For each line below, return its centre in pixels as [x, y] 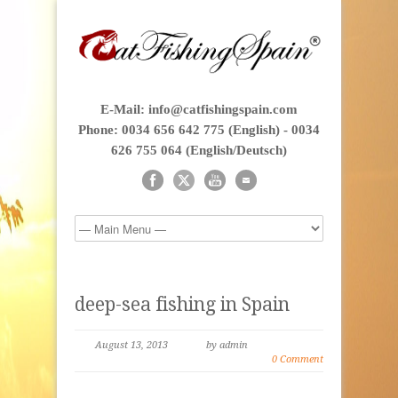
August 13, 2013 [131, 346]
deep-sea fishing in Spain [182, 305]
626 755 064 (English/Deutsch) [199, 151]
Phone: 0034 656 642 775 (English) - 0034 [199, 130]
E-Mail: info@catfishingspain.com [199, 110]
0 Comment [298, 360]
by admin [227, 346]
